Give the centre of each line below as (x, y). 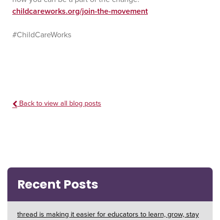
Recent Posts (58, 184)
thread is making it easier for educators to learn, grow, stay (108, 214)
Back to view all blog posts (59, 104)
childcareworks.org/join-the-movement (80, 12)
